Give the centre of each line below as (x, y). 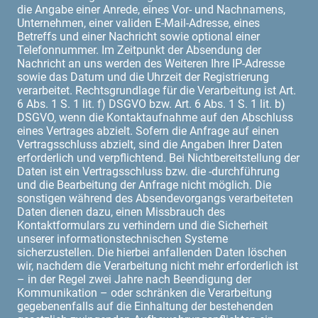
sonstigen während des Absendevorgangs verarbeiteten (155, 198)
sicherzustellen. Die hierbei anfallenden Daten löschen (152, 252)
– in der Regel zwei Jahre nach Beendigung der (134, 279)
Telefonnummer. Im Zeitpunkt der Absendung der (139, 50)
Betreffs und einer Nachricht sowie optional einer (138, 36)
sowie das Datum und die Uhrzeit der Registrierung (143, 77)
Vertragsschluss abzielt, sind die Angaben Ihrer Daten (150, 144)
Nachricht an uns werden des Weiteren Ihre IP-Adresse (151, 63)
